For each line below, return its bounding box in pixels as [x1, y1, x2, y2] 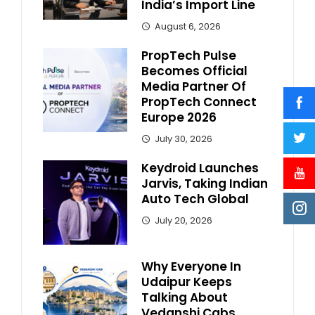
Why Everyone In [141, 258, 241, 276]
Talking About [141, 289, 228, 307]
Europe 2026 [141, 109, 217, 127]
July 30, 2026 [155, 133, 212, 146]
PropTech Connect [141, 94, 257, 111]
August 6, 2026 [155, 20, 221, 33]
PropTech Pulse [141, 47, 236, 65]
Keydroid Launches [141, 160, 259, 177]
